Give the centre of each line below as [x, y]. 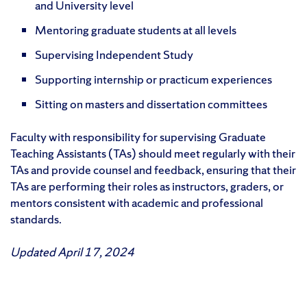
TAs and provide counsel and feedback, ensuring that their [153, 169]
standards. [36, 219]
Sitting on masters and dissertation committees [151, 103]
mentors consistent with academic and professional [137, 202]
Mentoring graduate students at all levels [136, 29]
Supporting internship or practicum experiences [153, 79]
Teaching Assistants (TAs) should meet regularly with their [153, 153]
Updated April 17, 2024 [72, 251]
